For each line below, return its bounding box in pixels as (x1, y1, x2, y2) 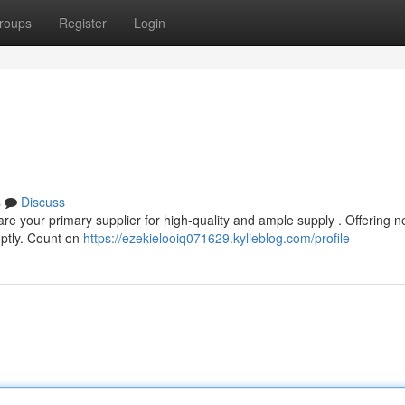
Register (59, 14, 107, 32)
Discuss (21, 193, 65, 211)
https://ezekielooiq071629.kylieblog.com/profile (83, 229, 350, 247)
